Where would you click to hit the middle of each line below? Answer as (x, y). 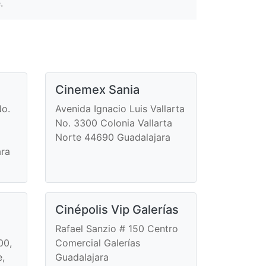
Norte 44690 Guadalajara (113, 137)
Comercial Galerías (98, 243)
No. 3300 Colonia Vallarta (114, 123)
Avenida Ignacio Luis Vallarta (120, 108)
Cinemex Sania (97, 89)
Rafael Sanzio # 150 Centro (117, 228)
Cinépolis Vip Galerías (117, 209)
